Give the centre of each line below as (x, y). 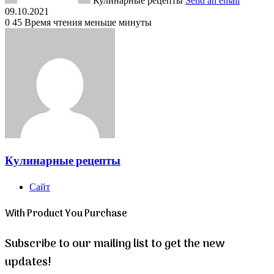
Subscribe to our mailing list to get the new (115, 244)
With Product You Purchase (66, 214)
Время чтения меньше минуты (88, 22)
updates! (28, 262)
